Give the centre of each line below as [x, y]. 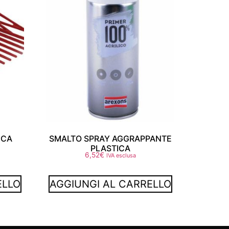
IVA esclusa [121, 156]
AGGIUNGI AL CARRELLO [110, 184]
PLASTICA [110, 148]
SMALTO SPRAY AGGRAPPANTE [110, 139]
